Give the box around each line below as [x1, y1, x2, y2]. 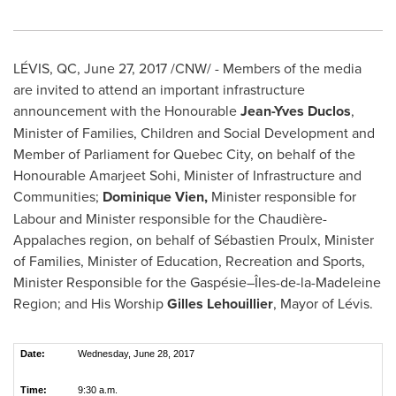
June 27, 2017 [84, 58, 167, 78]
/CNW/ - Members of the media [167, 58, 362, 78]
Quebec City [173, 144, 250, 164]
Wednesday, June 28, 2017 [78, 348, 194, 359]
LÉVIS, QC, [13, 58, 84, 78]
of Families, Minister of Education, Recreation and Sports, [13, 251, 365, 270]
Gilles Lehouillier [167, 293, 273, 314]
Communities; [13, 187, 99, 206]
